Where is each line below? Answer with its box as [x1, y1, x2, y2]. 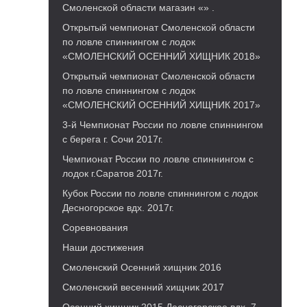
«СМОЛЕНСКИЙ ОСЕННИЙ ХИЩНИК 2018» [62, 51, 260, 62]
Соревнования [62, 222, 128, 233]
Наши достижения [62, 242, 144, 253]
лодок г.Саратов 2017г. [62, 168, 163, 179]
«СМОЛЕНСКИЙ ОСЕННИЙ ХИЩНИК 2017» [62, 99, 260, 110]
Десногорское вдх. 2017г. [62, 202, 174, 213]
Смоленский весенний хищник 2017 [62, 282, 224, 293]
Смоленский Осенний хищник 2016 [62, 262, 221, 273]
